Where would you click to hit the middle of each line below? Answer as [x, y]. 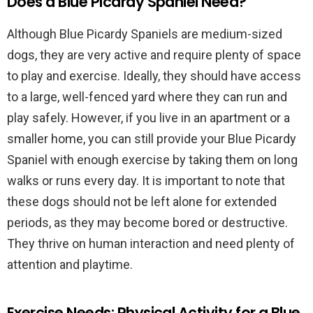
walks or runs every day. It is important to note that [146, 181]
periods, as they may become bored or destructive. [147, 223]
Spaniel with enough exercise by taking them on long [152, 160]
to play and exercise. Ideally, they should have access [154, 76]
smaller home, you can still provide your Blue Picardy [152, 139]
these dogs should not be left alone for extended [142, 202]
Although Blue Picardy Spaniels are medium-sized [145, 34]
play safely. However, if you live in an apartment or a [148, 118]
